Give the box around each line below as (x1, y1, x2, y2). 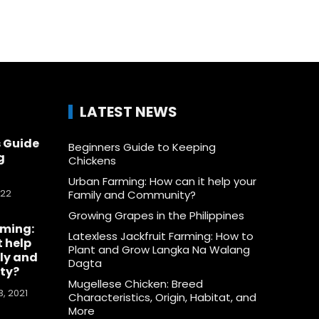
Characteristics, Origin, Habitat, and (68, 289, 256, 305)
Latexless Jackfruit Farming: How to (68, 228, 253, 244)
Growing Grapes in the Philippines (68, 207, 244, 223)
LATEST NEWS (79, 101, 177, 122)
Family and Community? (68, 187, 196, 202)
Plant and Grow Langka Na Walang (68, 241, 250, 257)
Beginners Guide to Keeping (68, 139, 216, 155)
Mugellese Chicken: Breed (68, 276, 203, 291)
